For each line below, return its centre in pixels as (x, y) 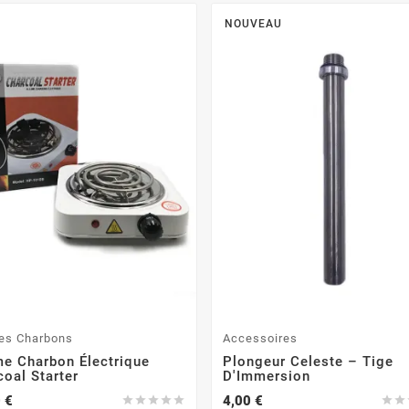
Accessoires (261, 338)
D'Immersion (267, 376)
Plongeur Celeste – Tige (309, 361)
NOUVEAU (254, 24)
